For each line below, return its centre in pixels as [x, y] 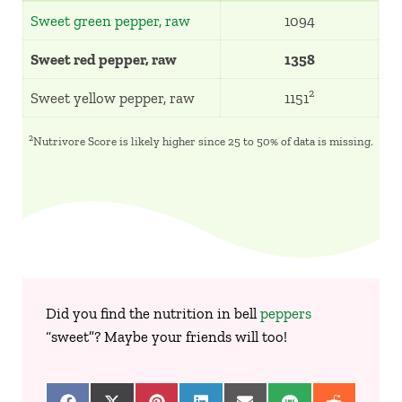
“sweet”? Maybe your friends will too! [166, 337]
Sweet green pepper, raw [111, 20]
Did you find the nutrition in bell [153, 314]
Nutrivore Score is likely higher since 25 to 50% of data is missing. [203, 141]
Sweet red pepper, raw [104, 59]
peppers [285, 314]
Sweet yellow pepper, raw [113, 97]
